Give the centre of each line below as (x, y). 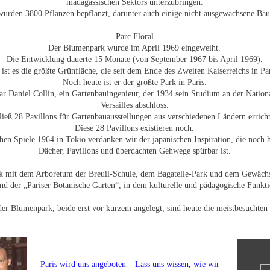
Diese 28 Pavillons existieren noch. (134, 128)
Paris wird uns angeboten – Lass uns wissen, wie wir (130, 264)
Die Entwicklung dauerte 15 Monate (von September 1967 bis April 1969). (134, 59)
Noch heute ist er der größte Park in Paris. (134, 82)
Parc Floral (134, 36)
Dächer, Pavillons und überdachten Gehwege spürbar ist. (134, 151)
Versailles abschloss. (134, 105)
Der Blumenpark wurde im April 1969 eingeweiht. (134, 48)
